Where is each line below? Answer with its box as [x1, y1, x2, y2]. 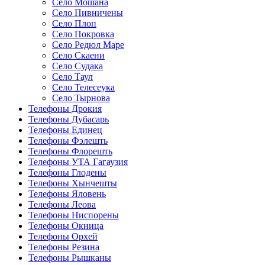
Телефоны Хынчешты [28, 178, 117, 189]
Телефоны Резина [28, 242, 99, 253]
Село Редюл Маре [52, 40, 124, 50]
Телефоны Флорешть [28, 146, 112, 157]
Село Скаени [52, 50, 105, 61]
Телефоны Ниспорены [28, 210, 119, 221]
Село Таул [52, 72, 93, 82]
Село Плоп [52, 18, 96, 29]
